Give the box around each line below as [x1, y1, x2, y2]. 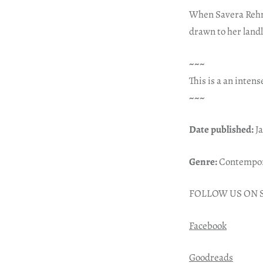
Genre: [189, 154, 217, 168]
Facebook [189, 218, 227, 232]
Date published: [189, 123, 254, 137]
